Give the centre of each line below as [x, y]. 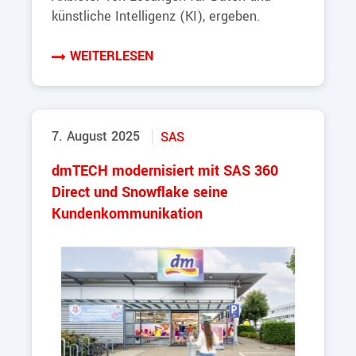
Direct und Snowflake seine [140, 192]
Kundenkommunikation [127, 214]
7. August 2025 [96, 136]
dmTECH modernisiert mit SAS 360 [165, 171]
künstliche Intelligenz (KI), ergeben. [156, 16]
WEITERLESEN [112, 56]
